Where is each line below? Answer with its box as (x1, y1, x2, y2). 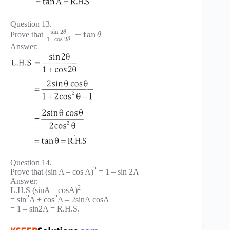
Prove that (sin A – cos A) (10, 167, 93, 177)
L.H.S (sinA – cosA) (10, 186, 78, 195)
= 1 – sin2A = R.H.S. (10, 204, 80, 214)
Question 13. (10, 20, 52, 29)
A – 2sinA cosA (57, 195, 109, 204)
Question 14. (10, 158, 52, 167)
